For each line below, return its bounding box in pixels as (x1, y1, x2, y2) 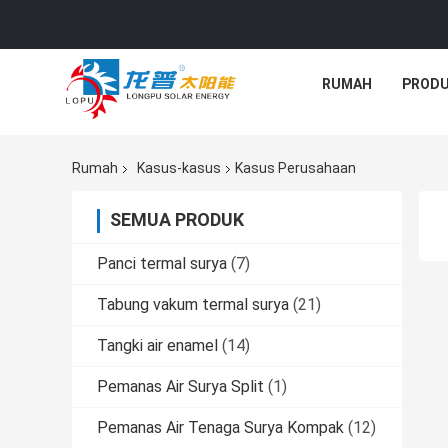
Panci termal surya (97, 254, 227, 274)
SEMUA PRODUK (110, 209, 244, 231)
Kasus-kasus (137, 160, 221, 177)
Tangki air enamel (97, 336, 218, 356)
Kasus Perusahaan (235, 160, 356, 177)
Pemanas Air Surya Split (97, 377, 264, 397)
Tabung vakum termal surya (97, 295, 289, 315)
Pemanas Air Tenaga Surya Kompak (97, 418, 344, 438)
